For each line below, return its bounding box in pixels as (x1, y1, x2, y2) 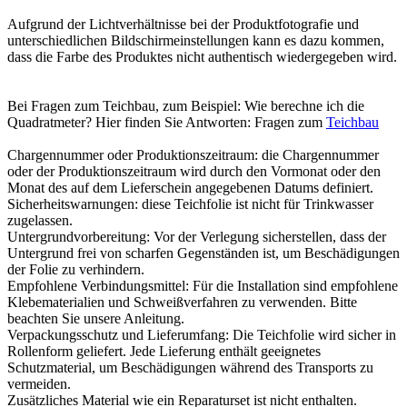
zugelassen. (7, 213, 73, 229)
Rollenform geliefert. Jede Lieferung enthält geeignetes (7, 343, 321, 360)
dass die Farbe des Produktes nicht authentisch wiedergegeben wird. (7, 49, 397, 65)
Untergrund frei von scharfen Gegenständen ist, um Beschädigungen (7, 245, 400, 262)
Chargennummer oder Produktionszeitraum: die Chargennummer (7, 147, 379, 164)
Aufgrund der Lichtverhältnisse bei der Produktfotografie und (7, 16, 359, 33)
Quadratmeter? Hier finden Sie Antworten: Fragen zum (7, 114, 326, 131)
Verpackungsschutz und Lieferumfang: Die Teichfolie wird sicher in (7, 327, 396, 343)
